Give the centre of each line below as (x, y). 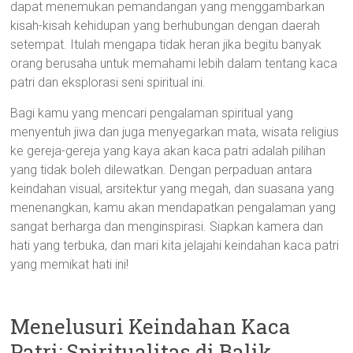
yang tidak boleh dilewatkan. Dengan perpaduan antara (162, 170)
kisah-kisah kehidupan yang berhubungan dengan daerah (165, 26)
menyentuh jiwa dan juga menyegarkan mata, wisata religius (175, 132)
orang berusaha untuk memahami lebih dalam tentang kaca (174, 63)
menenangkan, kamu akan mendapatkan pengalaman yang (173, 208)
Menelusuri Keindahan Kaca (151, 326)
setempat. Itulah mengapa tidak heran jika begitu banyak (166, 45)
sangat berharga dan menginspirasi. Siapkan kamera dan (167, 227)
